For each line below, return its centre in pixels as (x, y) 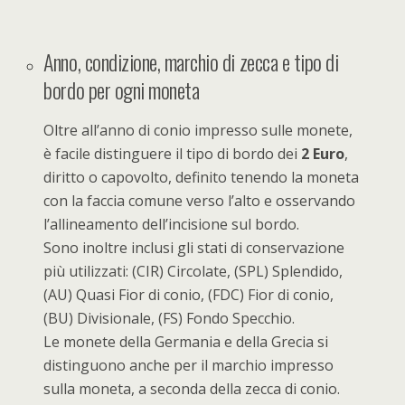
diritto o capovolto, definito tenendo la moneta (202, 177)
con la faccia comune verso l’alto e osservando (200, 200)
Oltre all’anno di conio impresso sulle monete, (198, 130)
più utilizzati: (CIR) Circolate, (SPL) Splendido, (193, 271)
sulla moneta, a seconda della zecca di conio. (192, 388)
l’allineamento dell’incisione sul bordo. (172, 224)
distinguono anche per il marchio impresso (189, 365)
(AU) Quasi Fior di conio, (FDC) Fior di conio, (189, 294)
